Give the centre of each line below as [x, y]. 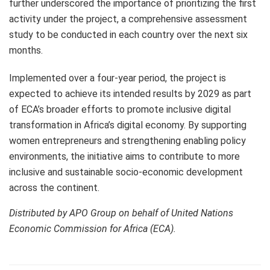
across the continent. [54, 187]
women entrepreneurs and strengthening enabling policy [127, 140]
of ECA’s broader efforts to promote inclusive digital [120, 109]
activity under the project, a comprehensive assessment [128, 19]
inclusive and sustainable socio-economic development [126, 172]
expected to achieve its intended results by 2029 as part [130, 93]
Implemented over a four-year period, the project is [118, 78]
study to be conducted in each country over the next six [128, 34]
